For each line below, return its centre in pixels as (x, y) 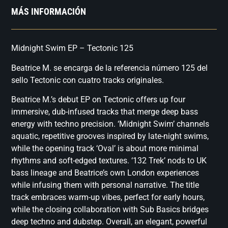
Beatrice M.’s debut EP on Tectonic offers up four (98, 100)
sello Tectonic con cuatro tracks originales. (88, 80)
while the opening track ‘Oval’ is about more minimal (105, 149)
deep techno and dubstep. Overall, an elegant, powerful (109, 222)
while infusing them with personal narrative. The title (105, 185)
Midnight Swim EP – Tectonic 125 (73, 48)
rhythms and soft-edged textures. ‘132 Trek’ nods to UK (109, 161)
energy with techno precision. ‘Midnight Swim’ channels (110, 124)
